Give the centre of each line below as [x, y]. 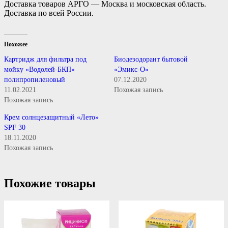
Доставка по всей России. [49, 13]
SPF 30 [15, 127]
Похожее [16, 44]
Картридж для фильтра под [45, 59]
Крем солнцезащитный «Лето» [51, 117]
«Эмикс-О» [131, 69]
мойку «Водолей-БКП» [39, 69]
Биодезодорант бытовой [151, 59]
